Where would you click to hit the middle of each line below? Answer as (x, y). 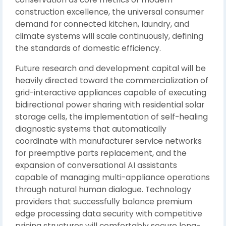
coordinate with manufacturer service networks (108, 141)
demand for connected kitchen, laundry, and (102, 24)
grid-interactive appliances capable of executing (111, 93)
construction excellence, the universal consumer (109, 12)
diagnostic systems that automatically (91, 129)
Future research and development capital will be (110, 68)
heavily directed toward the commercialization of (112, 80)
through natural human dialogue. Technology (103, 189)
